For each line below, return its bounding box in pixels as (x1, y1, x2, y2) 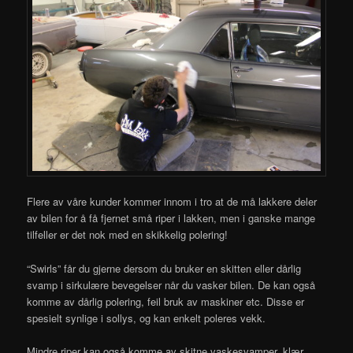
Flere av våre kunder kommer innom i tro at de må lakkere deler (27, 194, 318, 210)
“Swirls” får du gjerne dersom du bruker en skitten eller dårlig (27, 260, 302, 276)
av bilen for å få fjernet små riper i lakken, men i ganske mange (27, 210, 316, 226)
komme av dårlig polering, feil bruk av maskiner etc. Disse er (27, 293, 305, 309)
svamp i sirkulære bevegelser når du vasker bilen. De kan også (27, 277, 316, 292)
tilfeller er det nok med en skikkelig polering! (27, 227, 229, 243)
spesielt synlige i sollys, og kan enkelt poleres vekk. (27, 310, 266, 325)
